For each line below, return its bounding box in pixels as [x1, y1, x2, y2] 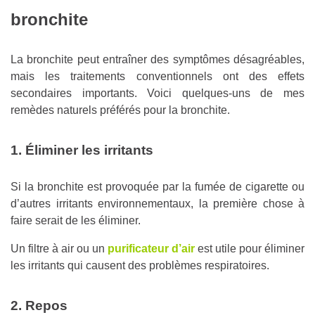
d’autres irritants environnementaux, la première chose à [11, 198, 304, 210]
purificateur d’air [108, 243, 195, 255]
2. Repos [11, 298, 67, 314]
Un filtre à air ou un [11, 243, 108, 255]
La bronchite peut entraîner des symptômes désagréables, [11, 53, 304, 66]
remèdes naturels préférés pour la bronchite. [11, 104, 230, 117]
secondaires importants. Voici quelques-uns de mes [11, 87, 304, 100]
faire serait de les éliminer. [11, 214, 141, 227]
